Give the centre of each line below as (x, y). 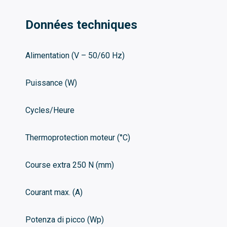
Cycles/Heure (50, 110)
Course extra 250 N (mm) (70, 165)
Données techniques (81, 25)
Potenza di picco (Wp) (65, 219)
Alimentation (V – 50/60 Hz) (75, 55)
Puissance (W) (51, 83)
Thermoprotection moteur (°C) (78, 137)
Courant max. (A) (54, 192)
